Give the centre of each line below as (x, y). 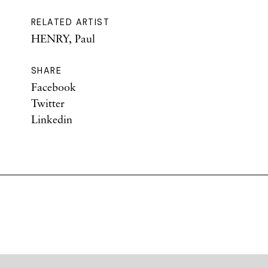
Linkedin (52, 119)
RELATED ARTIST (71, 22)
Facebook (54, 87)
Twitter (48, 103)
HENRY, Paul (63, 38)
